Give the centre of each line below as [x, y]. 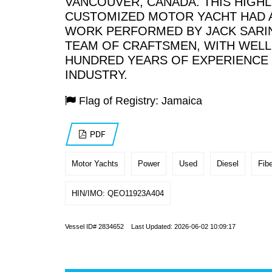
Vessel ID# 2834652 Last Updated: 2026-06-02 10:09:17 [150, 227]
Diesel [228, 164]
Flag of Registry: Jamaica [141, 101]
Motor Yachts [95, 164]
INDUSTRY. [96, 75]
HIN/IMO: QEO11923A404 [118, 194]
